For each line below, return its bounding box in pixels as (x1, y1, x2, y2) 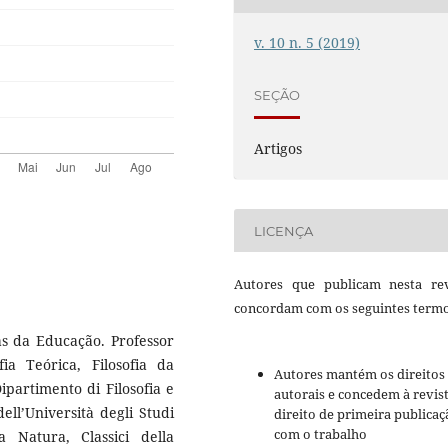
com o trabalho (274, 425, 367, 444)
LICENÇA (254, 222, 314, 239)
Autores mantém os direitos (274, 365, 445, 384)
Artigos (254, 139, 303, 159)
